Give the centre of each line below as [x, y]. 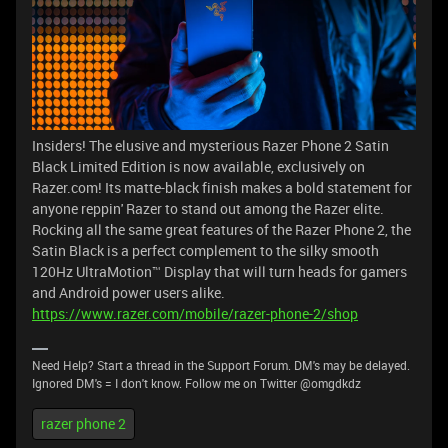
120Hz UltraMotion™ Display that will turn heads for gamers [219, 271]
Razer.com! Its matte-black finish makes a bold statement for [222, 187]
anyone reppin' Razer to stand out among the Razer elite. [208, 208]
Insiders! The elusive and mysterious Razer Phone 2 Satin [210, 145]
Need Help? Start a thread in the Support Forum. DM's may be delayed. [221, 364]
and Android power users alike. [128, 292]
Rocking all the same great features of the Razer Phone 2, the [221, 229]
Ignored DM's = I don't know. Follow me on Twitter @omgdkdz [196, 382]
